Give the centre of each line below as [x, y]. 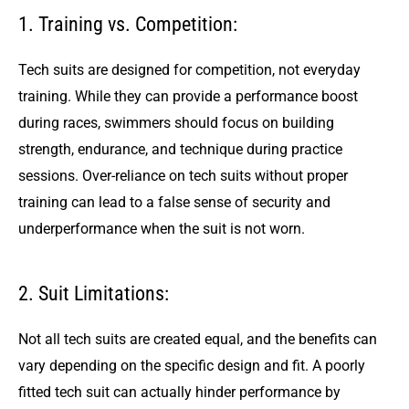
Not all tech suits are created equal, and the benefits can [198, 339]
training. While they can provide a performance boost [188, 96]
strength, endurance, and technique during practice [180, 149]
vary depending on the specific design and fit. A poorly [192, 365]
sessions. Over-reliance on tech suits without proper [183, 175]
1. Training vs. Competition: [128, 24]
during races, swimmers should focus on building [176, 122]
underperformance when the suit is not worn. [162, 228]
